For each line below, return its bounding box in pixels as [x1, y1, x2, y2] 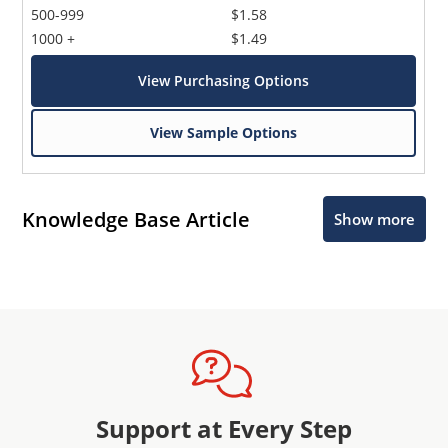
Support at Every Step [96, 412, 352, 446]
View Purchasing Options [138, 71, 310, 91]
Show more [333, 209, 415, 230]
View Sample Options [150, 123, 298, 143]
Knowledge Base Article [22, 205, 251, 233]
